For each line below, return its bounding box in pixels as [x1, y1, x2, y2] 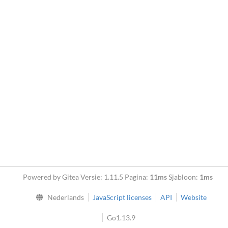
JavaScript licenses [92, 193, 152, 202]
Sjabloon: [166, 173, 199, 181]
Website [180, 193, 207, 202]
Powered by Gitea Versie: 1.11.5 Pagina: [22, 173, 150, 181]
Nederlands [47, 193, 84, 202]
